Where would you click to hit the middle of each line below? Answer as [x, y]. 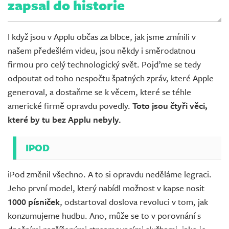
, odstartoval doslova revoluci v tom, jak [134, 202]
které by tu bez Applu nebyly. [64, 119]
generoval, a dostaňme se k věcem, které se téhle [99, 92]
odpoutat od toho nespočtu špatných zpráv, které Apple [111, 78]
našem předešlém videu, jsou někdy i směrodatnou [101, 50]
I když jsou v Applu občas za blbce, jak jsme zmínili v [102, 37]
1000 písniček [34, 202]
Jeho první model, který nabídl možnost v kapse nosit [106, 188]
